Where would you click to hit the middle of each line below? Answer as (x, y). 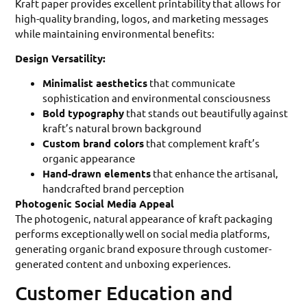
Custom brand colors (94, 144)
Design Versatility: (61, 58)
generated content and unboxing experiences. (123, 264)
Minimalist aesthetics (95, 83)
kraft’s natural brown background (122, 128)
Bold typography (84, 113)
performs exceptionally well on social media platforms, (143, 234)
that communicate (192, 83)
